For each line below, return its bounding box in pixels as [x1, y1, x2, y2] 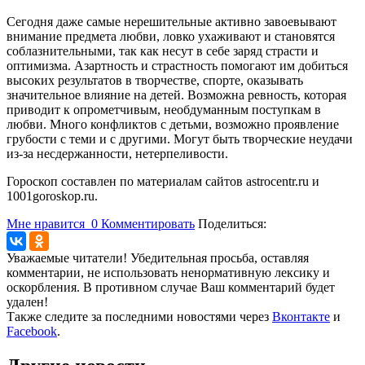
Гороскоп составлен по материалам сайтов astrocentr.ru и [7, 174, 319, 188]
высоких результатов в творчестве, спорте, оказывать [7, 73, 303, 87]
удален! [7, 294, 48, 309]
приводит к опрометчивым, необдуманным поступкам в [7, 102, 321, 117]
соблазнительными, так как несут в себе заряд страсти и [7, 43, 319, 58]
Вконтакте [272, 309, 330, 323]
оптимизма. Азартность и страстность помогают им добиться [7, 58, 348, 73]
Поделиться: [198, 216, 266, 231]
